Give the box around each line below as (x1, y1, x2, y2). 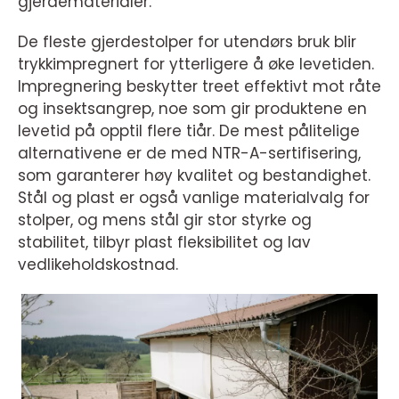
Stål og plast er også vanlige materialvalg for (18, 187, 370, 208)
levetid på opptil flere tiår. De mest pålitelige (18, 120, 360, 142)
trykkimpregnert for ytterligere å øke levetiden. (18, 53, 374, 75)
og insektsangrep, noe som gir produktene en (18, 98, 367, 119)
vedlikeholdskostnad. (18, 254, 178, 275)
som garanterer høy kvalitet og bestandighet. (18, 165, 370, 186)
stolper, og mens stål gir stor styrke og (18, 209, 312, 231)
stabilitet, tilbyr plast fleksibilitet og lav (18, 232, 311, 253)
